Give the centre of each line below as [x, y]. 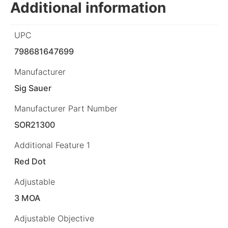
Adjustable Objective [54, 219]
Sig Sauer [33, 88]
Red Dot [30, 162]
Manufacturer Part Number [66, 108]
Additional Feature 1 [52, 145]
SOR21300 [35, 125]
